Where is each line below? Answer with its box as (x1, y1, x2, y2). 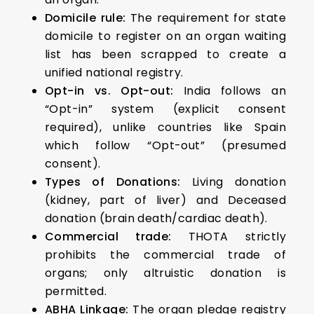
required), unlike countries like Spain (45, 119, 286, 135)
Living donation (180, 174, 286, 190)
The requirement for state (125, 10, 286, 26)
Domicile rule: (45, 10, 126, 26)
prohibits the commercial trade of (45, 247, 286, 263)
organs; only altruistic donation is (45, 265, 286, 281)
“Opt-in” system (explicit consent (45, 101, 286, 117)
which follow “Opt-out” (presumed (45, 137, 286, 153)
